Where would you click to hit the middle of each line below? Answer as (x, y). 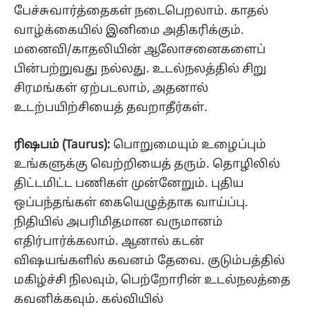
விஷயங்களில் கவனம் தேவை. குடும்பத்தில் (149, 261)
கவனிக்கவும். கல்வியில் (89, 299)
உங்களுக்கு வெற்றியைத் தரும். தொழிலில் (147, 164)
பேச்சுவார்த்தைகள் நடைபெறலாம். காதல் (141, 11)
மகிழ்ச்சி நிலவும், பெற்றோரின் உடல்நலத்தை (152, 280)
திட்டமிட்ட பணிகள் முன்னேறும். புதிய (129, 183)
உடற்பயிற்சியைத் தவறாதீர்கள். (112, 108)
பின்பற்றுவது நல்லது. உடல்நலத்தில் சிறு (140, 69)
